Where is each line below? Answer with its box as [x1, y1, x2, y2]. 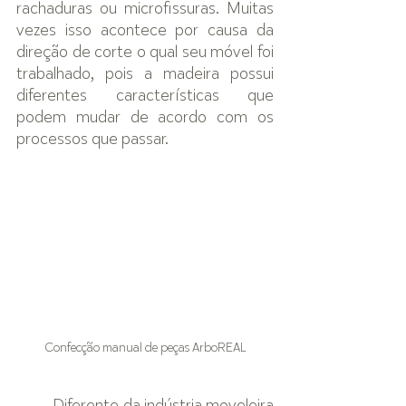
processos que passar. [16, 132, 169, 148]
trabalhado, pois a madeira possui [16, 67, 274, 82]
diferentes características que [16, 89, 274, 104]
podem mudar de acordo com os [16, 111, 274, 126]
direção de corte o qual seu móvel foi [16, 45, 274, 61]
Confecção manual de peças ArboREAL [44, 342, 246, 354]
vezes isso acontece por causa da [16, 24, 274, 39]
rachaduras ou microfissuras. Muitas [16, 2, 274, 17]
